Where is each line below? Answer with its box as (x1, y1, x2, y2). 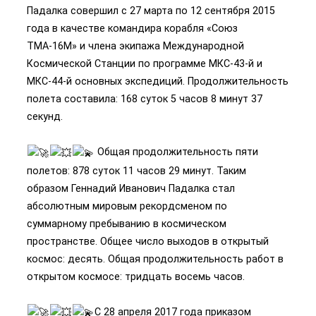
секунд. (27, 111, 63, 123)
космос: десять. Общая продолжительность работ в (27, 253, 284, 265)
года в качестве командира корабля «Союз (27, 23, 238, 35)
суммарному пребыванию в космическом (27, 217, 226, 229)
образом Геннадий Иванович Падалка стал (27, 182, 235, 194)
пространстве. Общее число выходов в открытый (27, 235, 269, 247)
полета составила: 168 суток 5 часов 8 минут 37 (27, 93, 262, 105)
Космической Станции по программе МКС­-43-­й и (27, 58, 262, 70)
